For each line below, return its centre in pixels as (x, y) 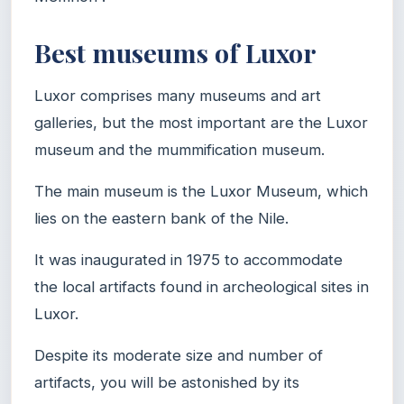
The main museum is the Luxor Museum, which (201, 191)
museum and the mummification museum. (179, 149)
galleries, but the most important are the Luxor (201, 122)
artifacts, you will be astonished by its (167, 382)
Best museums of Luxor (175, 52)
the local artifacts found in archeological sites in (202, 286)
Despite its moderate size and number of (179, 355)
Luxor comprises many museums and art (178, 95)
